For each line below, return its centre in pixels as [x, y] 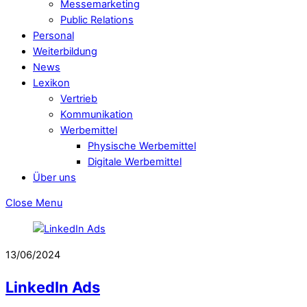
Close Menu [34, 203]
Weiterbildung [65, 51]
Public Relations [97, 20]
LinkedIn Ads [53, 287]
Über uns [54, 177]
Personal [53, 35]
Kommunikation [97, 114]
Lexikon [51, 83]
